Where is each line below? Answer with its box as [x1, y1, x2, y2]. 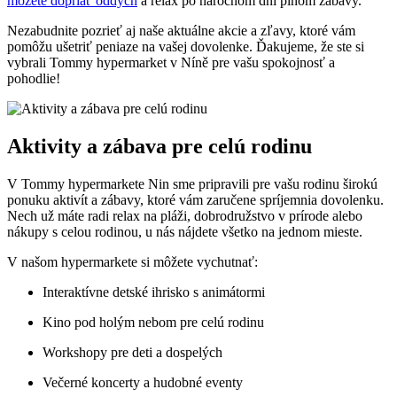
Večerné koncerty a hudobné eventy [43, 375, 243, 391]
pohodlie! [7, 71, 60, 87]
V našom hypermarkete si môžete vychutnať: [7, 254, 258, 270]
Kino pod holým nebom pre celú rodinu [43, 315, 264, 331]
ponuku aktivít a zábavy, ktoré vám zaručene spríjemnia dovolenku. [7, 192, 384, 208]
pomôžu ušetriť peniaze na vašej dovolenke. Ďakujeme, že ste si [7, 39, 364, 55]
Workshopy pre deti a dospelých [43, 345, 222, 361]
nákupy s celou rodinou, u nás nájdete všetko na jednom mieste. [7, 224, 362, 240]
